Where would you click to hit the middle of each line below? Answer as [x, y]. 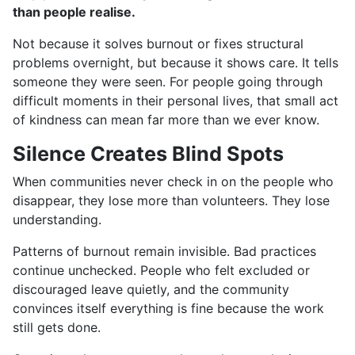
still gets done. [57, 327]
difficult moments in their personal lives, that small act [176, 100]
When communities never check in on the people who [173, 181]
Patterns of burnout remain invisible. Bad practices [164, 251]
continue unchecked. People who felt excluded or [161, 270]
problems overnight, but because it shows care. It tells [176, 62]
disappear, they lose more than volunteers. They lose [171, 200]
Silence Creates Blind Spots [148, 153]
